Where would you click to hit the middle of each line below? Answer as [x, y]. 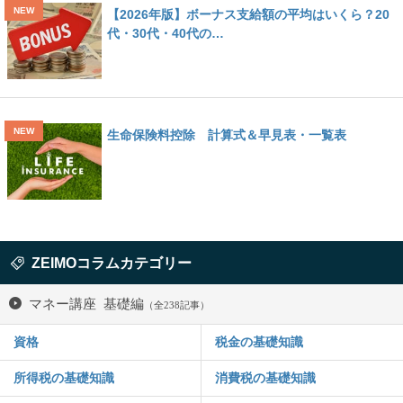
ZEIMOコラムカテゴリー [112, 263]
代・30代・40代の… [166, 33]
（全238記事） [177, 304]
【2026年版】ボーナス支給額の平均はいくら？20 [248, 14]
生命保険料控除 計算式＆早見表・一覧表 [227, 134]
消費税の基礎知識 [265, 378]
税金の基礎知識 [259, 342]
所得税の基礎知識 [64, 378]
